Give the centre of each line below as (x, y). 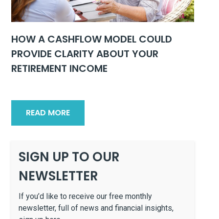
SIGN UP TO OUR (69, 157)
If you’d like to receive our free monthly (85, 196)
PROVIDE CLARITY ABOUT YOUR (85, 54)
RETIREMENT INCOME (59, 68)
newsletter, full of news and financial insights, (96, 208)
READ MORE (48, 113)
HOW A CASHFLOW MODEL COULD (92, 39)
